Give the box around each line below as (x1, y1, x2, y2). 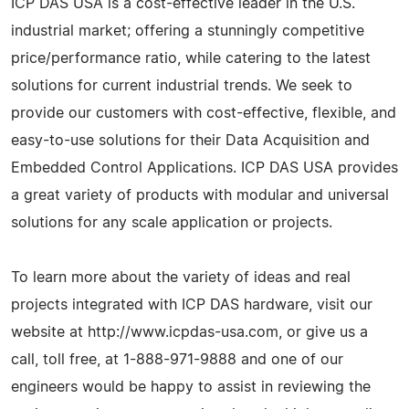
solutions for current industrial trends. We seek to (11, 78, 352, 93)
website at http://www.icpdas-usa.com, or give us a (11, 324, 368, 340)
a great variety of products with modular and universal (11, 187, 389, 203)
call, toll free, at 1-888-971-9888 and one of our (11, 351, 343, 367)
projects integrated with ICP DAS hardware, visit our (11, 297, 372, 312)
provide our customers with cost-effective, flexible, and (11, 105, 396, 121)
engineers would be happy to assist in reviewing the (11, 379, 371, 394)
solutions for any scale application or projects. (11, 215, 332, 230)
